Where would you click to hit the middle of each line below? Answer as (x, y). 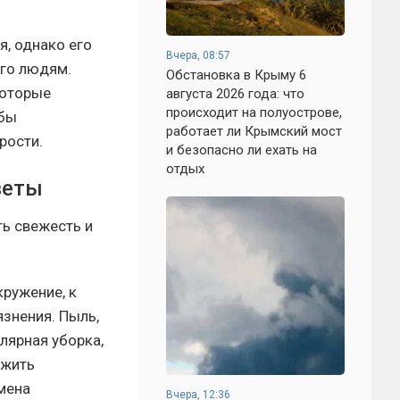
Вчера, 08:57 (198, 55)
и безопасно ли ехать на (242, 150)
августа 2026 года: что (235, 94)
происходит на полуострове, (254, 112)
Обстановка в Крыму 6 (236, 75)
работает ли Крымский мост (254, 131)
